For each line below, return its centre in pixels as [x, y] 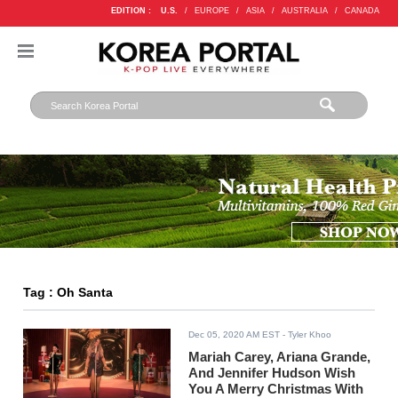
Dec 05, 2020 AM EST [235, 335]
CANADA [362, 11]
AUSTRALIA [304, 11]
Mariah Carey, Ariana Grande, [280, 357]
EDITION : [131, 11]
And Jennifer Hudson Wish [272, 373]
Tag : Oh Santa [68, 293]
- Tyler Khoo [306, 335]
